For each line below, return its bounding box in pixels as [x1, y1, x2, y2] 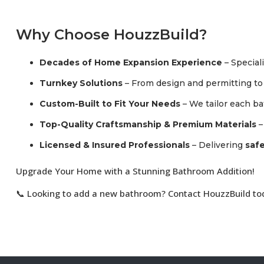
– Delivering [190, 139, 245, 150]
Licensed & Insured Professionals [39, 139, 190, 150]
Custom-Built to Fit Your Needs [39, 98, 180, 109]
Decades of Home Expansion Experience [39, 57, 222, 68]
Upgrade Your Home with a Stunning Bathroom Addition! [16, 164, 255, 177]
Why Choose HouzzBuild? [16, 25, 207, 43]
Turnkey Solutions [39, 77, 123, 88]
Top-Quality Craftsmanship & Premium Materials [39, 118, 256, 130]
